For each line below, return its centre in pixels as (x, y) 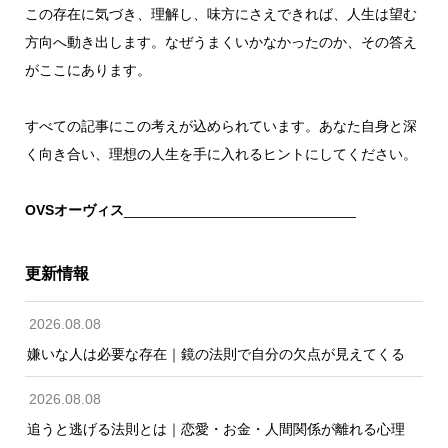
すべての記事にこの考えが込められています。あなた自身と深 (220, 125)
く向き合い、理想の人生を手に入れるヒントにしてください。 (220, 153)
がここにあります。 (87, 69)
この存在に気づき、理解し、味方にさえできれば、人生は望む (220, 13)
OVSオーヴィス (74, 209)
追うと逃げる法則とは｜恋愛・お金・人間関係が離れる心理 (215, 428)
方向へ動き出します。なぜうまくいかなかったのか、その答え (220, 41)
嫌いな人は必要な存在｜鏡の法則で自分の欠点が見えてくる (215, 353)
